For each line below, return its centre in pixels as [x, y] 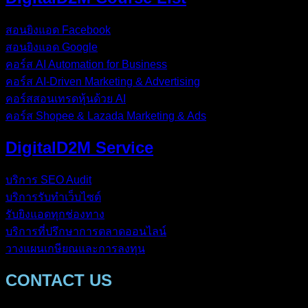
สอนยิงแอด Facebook [58, 30]
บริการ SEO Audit [48, 180]
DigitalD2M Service [79, 148]
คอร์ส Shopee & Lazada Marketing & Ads [106, 116]
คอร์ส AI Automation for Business [86, 65]
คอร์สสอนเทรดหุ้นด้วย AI [66, 99]
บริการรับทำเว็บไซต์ [53, 197]
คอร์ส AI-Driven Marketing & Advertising [103, 82]
